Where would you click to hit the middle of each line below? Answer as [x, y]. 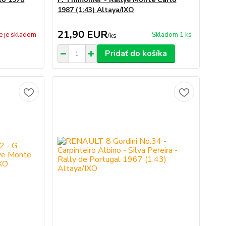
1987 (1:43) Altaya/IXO [96, 10]
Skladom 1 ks [172, 35]
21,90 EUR [82, 35]
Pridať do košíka [136, 53]
